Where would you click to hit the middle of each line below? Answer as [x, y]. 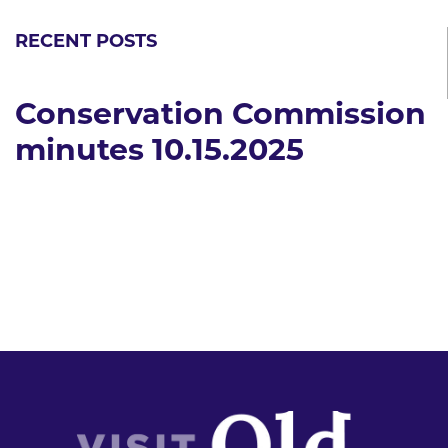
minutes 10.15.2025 [159, 152]
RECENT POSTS [86, 42]
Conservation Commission [220, 116]
